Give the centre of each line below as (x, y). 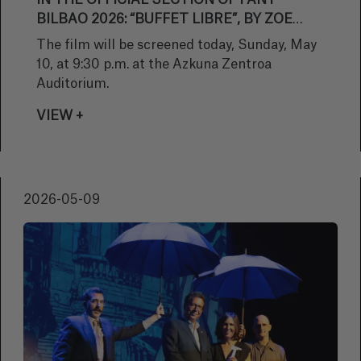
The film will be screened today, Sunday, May (176, 45)
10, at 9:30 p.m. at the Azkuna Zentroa (154, 64)
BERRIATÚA (76, 39)
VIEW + (60, 116)
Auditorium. (73, 84)
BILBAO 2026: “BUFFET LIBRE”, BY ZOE (164, 19)
